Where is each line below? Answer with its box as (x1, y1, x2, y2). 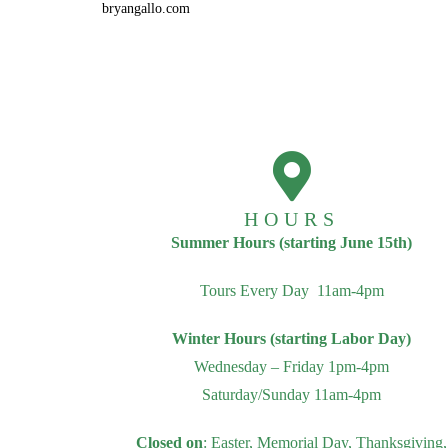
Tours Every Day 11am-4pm (199, 282, 384, 299)
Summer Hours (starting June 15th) (171, 234, 413, 251)
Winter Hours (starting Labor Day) (172, 330, 412, 347)
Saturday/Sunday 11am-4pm (202, 386, 382, 403)
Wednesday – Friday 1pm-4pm (194, 358, 390, 375)
